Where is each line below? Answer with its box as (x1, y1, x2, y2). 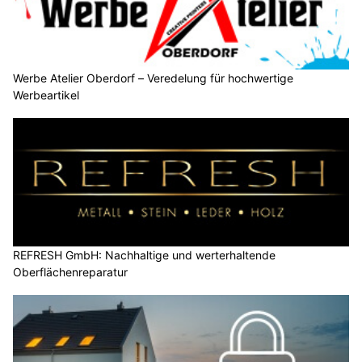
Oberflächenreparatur (13, 265, 128, 280)
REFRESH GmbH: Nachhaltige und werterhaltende (13, 248, 276, 263)
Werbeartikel (13, 88, 79, 102)
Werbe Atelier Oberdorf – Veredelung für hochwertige (13, 71, 293, 85)
